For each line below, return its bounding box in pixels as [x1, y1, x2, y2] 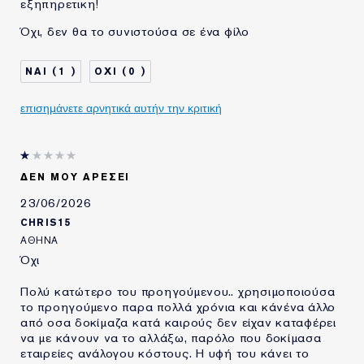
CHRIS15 [20, 215, 71, 229]
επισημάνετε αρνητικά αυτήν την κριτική [134, 101, 222, 115]
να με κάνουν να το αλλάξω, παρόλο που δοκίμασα [20, 329, 322, 346]
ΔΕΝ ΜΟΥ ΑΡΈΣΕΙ [20, 170, 131, 184]
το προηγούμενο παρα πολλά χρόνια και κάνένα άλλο [20, 298, 336, 315]
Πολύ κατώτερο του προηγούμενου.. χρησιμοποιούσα [20, 283, 336, 300]
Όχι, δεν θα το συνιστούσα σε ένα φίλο [20, 23, 249, 40]
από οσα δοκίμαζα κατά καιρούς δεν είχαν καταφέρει [20, 314, 336, 331]
